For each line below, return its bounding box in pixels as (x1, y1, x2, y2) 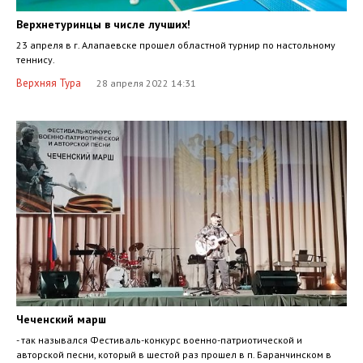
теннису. (16, 53, 55, 66)
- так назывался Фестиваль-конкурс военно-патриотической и (16, 334, 302, 347)
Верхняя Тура (16, 76, 81, 91)
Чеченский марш (16, 312, 106, 327)
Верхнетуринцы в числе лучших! (16, 17, 190, 32)
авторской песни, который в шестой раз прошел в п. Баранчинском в (16, 348, 331, 361)
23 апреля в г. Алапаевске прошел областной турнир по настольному (16, 39, 335, 52)
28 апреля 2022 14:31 (94, 77, 196, 90)
